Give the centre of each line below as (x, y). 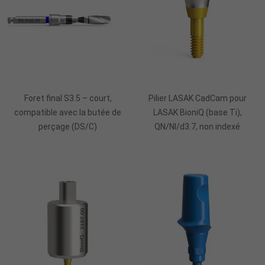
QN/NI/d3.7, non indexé (197, 126)
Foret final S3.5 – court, (68, 98)
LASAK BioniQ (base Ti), (197, 112)
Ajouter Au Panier (68, 76)
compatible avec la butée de (68, 112)
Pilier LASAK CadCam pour (197, 98)
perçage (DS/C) (68, 126)
